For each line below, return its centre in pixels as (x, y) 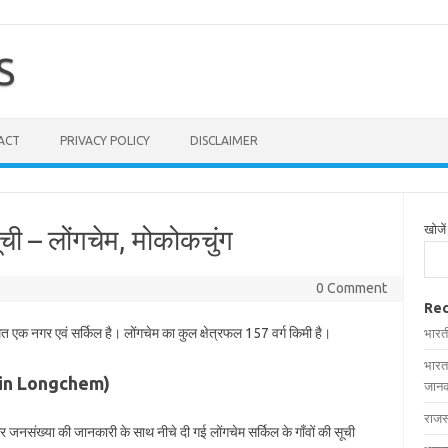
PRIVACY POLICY (105, 140)
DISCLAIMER (224, 140)
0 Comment (351, 288)
